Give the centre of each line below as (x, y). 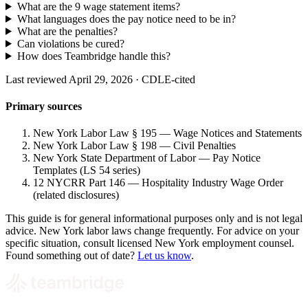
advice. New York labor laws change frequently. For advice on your (152, 231)
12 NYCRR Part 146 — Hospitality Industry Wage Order (158, 183)
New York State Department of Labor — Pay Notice (147, 158)
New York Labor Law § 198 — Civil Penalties (134, 146)
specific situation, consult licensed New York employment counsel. (150, 243)
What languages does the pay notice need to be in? (126, 19)
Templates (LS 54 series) (87, 170)
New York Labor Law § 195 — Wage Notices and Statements (167, 133)
